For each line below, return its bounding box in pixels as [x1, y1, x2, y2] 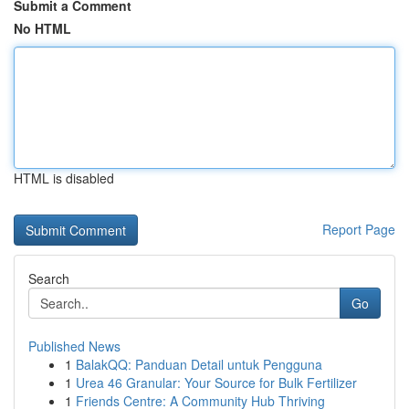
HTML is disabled [14, 169, 114, 187]
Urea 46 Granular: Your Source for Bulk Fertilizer [76, 373, 357, 392]
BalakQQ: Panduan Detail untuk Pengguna [76, 355, 322, 373]
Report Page [322, 220, 395, 238]
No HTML [14, 19, 71, 37]
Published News [28, 337, 121, 355]
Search [28, 269, 69, 288]
